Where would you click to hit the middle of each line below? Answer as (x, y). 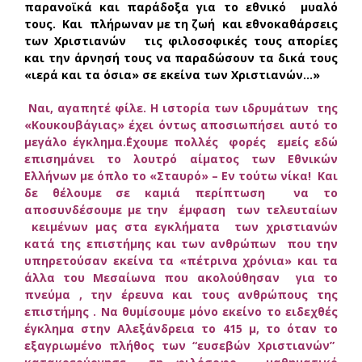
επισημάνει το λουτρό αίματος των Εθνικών (181, 158)
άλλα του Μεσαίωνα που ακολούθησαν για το (181, 277)
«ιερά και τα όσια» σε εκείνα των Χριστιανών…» (172, 74)
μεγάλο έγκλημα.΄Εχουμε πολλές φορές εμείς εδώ (181, 141)
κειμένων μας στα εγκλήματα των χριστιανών (181, 226)
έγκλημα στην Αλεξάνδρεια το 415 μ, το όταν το (181, 328)
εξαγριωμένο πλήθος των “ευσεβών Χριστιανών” (181, 345)
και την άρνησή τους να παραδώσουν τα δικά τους (181, 57)
